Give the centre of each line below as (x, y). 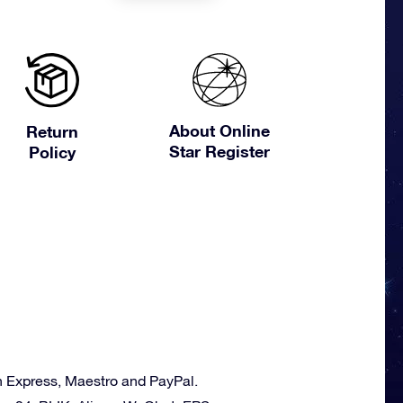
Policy (52, 152)
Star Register (220, 151)
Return (52, 132)
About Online (220, 130)
